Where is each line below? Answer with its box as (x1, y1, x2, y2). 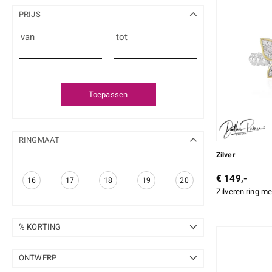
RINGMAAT (19, 134, 60, 146)
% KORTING (19, 220, 61, 233)
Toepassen (88, 89, 128, 101)
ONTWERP (19, 251, 56, 263)
